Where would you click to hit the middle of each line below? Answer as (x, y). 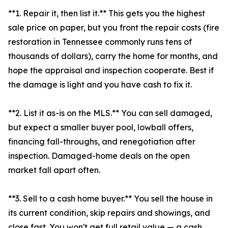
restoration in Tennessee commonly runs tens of (100, 42)
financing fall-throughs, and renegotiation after (102, 142)
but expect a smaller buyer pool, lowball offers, (101, 127)
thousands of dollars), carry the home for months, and (113, 56)
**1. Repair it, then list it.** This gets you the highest (107, 13)
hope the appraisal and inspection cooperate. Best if (111, 70)
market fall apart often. (54, 170)
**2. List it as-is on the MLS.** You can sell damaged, (110, 113)
